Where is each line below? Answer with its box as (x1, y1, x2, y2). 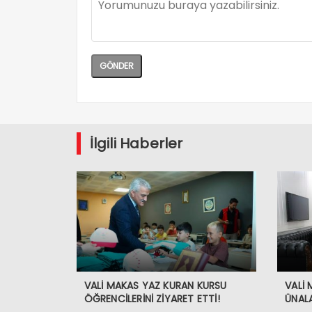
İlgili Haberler (89, 134, 183, 154)
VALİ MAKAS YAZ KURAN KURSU (84, 278, 227, 292)
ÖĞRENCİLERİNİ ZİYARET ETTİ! (84, 291, 220, 306)
